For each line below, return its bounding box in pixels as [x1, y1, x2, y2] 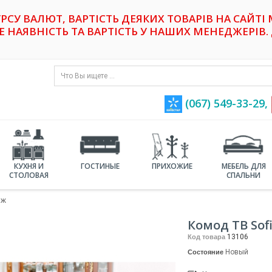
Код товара [188, 233, 225, 240]
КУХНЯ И [13, 160, 44, 171]
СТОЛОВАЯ [8, 169, 49, 180]
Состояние [188, 248, 223, 256]
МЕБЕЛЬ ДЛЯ [221, 160, 266, 171]
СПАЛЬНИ [226, 169, 260, 180]
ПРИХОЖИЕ [151, 160, 192, 171]
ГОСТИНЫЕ [81, 160, 120, 171]
